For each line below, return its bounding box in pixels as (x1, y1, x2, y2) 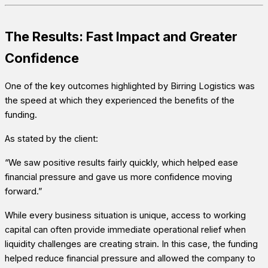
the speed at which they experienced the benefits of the (5, 95, 234, 106)
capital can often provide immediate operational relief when (5, 224, 246, 235)
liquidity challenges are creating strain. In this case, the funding (5, 238, 258, 249)
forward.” (5, 185, 42, 197)
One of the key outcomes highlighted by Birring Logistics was (5, 80, 255, 92)
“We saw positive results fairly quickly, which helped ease (5, 157, 238, 168)
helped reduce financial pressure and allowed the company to (5, 252, 255, 264)
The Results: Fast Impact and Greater (5, 29, 237, 45)
